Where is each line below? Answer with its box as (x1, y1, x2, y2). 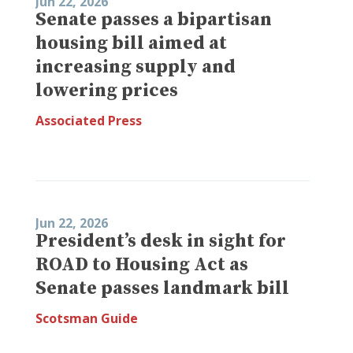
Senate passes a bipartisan (35, 7, 272, 32)
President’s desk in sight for (35, 229, 286, 253)
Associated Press (35, 111, 142, 129)
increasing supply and (35, 54, 236, 79)
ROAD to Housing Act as (35, 252, 248, 277)
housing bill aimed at (35, 31, 227, 55)
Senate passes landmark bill (35, 276, 289, 300)
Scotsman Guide (35, 309, 138, 327)
